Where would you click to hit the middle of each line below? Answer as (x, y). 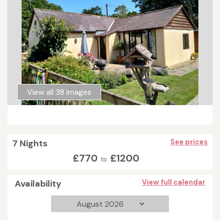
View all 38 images (59, 92)
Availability (38, 184)
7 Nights (30, 144)
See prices (189, 142)
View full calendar (174, 182)
